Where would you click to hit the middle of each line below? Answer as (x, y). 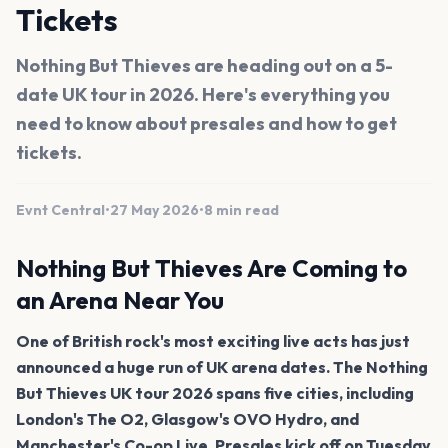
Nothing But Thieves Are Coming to (211, 267)
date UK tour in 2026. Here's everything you (203, 94)
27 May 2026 (154, 209)
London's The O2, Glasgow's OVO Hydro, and (187, 418)
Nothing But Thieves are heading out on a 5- (204, 65)
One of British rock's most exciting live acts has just (213, 340)
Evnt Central (60, 209)
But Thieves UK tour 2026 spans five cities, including (215, 392)
